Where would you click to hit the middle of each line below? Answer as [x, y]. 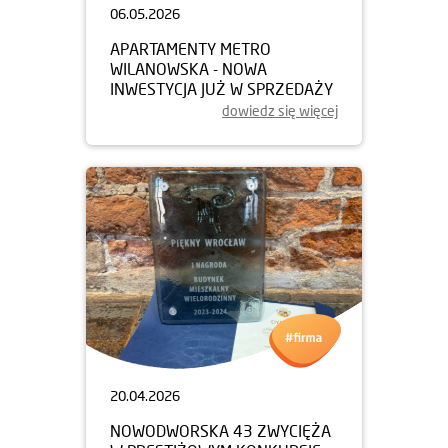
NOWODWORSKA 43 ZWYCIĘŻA [220, 430]
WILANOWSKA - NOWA [188, 68]
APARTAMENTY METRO [190, 48]
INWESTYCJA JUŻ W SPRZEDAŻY [221, 88]
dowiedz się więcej [280, 110]
